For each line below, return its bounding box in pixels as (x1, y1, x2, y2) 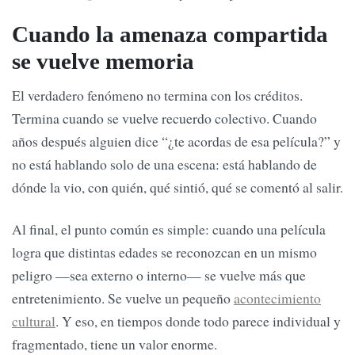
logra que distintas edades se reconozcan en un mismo (12, 242, 317, 262)
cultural (12, 311, 55, 331)
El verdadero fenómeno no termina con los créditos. (12, 85, 303, 105)
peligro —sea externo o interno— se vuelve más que (12, 265, 306, 285)
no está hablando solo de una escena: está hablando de (12, 154, 317, 174)
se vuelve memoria (12, 48, 194, 74)
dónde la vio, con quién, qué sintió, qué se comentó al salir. (12, 177, 343, 197)
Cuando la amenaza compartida (12, 21, 328, 47)
